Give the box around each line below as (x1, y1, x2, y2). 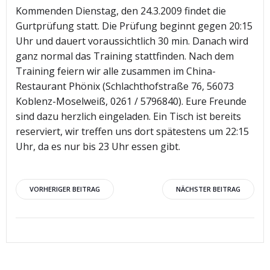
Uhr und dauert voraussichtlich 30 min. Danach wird (16, 34, 248, 48)
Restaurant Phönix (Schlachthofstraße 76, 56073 (16, 80, 234, 93)
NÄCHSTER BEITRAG (176, 184, 240, 193)
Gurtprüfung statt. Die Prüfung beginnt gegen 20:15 (16, 19, 253, 33)
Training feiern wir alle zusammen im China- (16, 64, 216, 78)
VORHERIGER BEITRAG (30, 184, 100, 193)
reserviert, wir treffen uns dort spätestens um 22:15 (16, 125, 249, 138)
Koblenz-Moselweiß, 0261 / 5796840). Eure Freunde (16, 95, 246, 108)
